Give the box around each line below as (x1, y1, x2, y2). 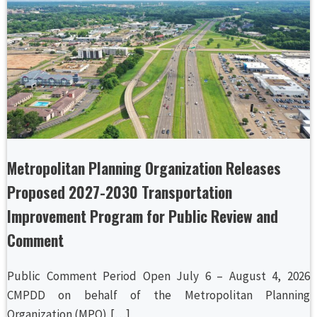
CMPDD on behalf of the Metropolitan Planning (7, 287, 310, 303)
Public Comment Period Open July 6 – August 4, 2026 (7, 267, 310, 284)
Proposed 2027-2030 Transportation (7, 180, 232, 203)
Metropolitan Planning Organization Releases (7, 156, 281, 179)
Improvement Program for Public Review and (7, 204, 278, 227)
